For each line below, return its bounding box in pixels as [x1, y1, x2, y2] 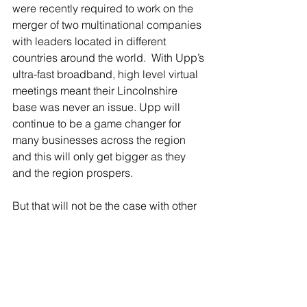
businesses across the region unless [12, 215, 194, 229]
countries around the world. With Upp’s [12, 51, 207, 64]
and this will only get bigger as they [12, 149, 188, 163]
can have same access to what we [12, 265, 183, 278]
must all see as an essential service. [12, 281, 188, 295]
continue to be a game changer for [12, 116, 184, 130]
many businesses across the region [12, 133, 188, 147]
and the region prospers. [12, 166, 133, 180]
